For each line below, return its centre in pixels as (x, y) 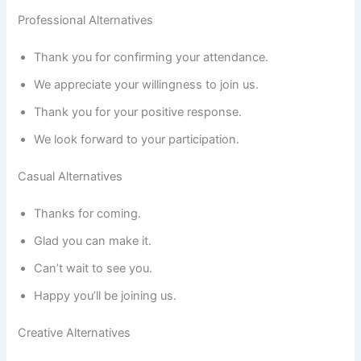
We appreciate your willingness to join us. (147, 85)
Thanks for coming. (88, 213)
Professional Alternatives (86, 21)
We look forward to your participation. (137, 140)
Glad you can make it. (93, 241)
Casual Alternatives (71, 176)
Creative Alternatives (75, 332)
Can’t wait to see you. (93, 268)
